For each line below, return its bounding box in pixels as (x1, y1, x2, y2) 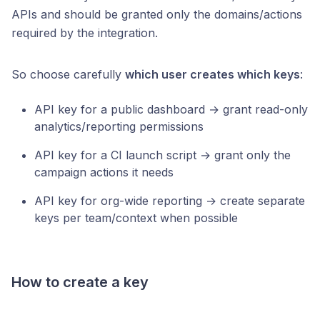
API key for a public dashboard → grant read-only (34, 102, 308, 116)
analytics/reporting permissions (34, 119, 204, 134)
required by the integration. (11, 26, 158, 40)
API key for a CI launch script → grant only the (34, 148, 291, 162)
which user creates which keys (125, 67, 300, 81)
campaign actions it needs (34, 165, 174, 179)
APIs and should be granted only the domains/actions (11, 7, 302, 21)
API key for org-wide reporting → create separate (34, 194, 305, 208)
